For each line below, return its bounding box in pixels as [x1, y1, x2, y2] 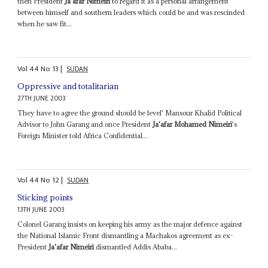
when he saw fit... [17, 19, 72, 29]
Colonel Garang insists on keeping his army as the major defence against [17, 220, 243, 229]
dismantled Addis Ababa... [94, 242, 178, 252]
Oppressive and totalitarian [17, 80, 119, 92]
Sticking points [17, 192, 74, 203]
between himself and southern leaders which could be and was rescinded [17, 8, 245, 17]
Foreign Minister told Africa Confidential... [17, 130, 148, 140]
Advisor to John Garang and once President [17, 119, 153, 129]
